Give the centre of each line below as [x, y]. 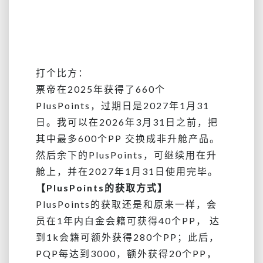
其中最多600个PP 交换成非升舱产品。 [128, 138]
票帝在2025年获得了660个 [101, 89]
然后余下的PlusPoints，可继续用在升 [127, 154]
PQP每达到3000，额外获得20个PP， [127, 253]
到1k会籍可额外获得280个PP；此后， [128, 237]
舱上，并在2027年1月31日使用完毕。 [127, 171]
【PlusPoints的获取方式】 [102, 187]
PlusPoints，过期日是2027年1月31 [123, 105]
